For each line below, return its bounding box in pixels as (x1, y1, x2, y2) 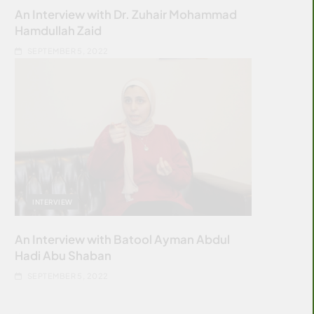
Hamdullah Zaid (15, 22, 102, 38)
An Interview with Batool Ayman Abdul (15, 231, 231, 247)
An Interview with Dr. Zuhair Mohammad (15, 6, 238, 22)
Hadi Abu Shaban (15, 247, 112, 263)
